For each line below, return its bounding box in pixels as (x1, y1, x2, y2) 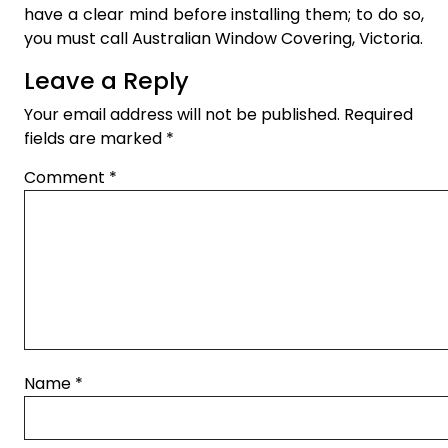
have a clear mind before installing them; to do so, (24, 2, 424, 26)
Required (344, 102, 413, 126)
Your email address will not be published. (24, 102, 340, 126)
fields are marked (24, 126, 166, 150)
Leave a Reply (24, 63, 189, 97)
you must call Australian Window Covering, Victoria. (24, 26, 423, 50)
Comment (24, 165, 109, 189)
